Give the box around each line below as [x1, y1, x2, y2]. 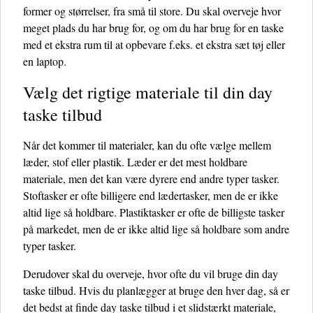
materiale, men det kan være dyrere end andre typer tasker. [23, 171, 279, 186]
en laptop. [23, 54, 66, 68]
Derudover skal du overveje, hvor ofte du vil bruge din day [23, 266, 278, 281]
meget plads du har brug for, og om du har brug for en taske [23, 20, 284, 35]
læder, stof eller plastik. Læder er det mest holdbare [23, 154, 247, 169]
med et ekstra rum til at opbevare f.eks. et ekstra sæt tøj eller [23, 37, 285, 52]
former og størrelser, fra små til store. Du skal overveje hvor [23, 3, 281, 18]
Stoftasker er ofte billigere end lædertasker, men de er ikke [23, 188, 278, 203]
